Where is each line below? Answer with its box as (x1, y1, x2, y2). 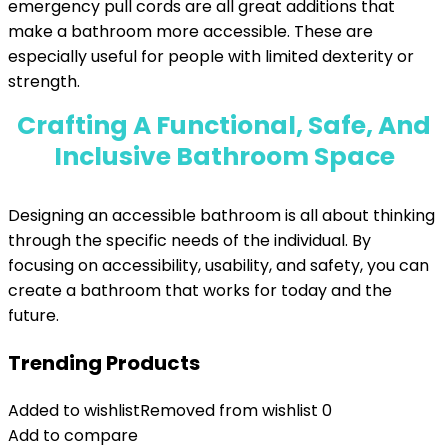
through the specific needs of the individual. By (8, 229, 371, 252)
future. (8, 304, 59, 327)
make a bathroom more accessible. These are (8, 20, 373, 43)
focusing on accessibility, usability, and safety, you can (8, 254, 429, 277)
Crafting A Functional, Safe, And (17, 108, 431, 143)
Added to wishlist (8, 399, 140, 422)
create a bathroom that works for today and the (8, 279, 392, 302)
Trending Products (8, 349, 200, 377)
